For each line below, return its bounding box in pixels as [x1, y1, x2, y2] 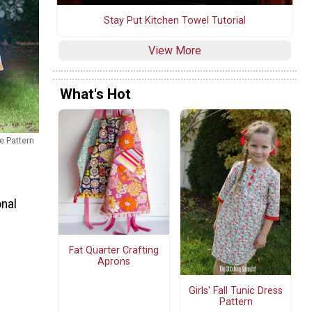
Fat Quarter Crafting [69, 244, 159, 256]
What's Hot [60, 86, 131, 103]
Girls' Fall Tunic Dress [189, 284, 283, 297]
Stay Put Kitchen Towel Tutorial [104, 14, 246, 26]
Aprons [97, 255, 130, 267]
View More [148, 43, 201, 57]
